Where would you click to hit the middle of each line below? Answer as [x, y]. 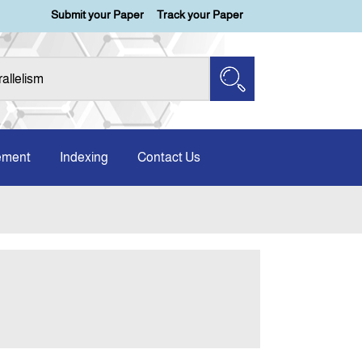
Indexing [84, 157]
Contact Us [169, 157]
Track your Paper [200, 15]
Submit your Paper [97, 15]
